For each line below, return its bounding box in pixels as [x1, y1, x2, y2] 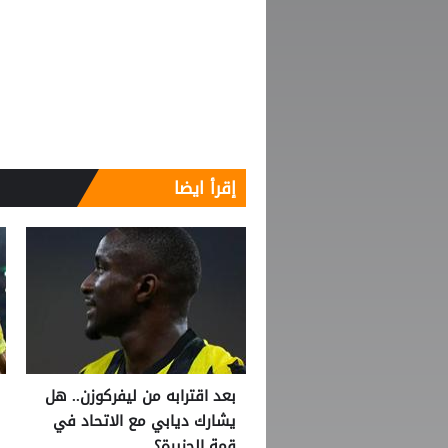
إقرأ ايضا [174, 171, 236, 204]
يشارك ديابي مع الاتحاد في [53, 406, 236, 435]
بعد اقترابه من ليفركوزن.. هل [45, 381, 236, 410]
